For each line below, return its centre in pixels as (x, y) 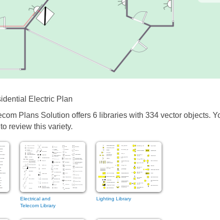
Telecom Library (38, 206)
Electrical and (35, 199)
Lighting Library (113, 199)
